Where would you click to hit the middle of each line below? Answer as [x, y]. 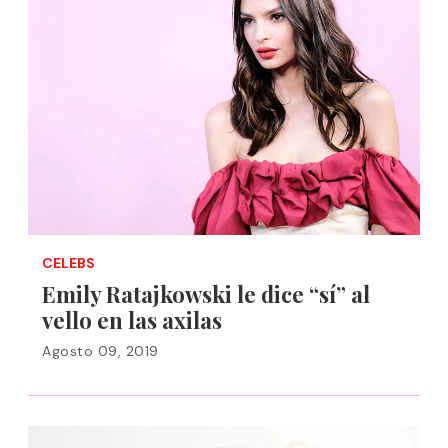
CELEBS [68, 263]
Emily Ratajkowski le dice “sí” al [206, 294]
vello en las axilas [132, 320]
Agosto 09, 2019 [100, 351]
